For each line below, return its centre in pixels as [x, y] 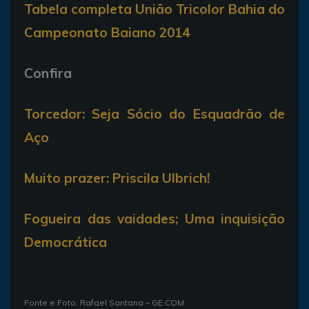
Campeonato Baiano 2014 [107, 32]
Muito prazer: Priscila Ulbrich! [117, 178]
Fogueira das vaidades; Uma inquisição [154, 218]
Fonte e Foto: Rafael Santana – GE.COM [104, 302]
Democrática [66, 242]
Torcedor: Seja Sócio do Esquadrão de [154, 113]
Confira [48, 73]
